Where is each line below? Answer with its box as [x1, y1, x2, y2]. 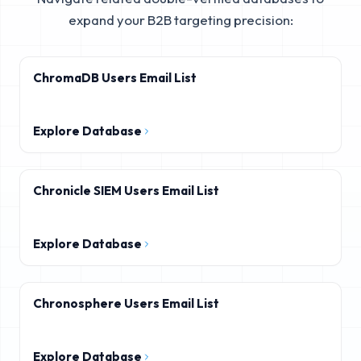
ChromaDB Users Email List [33, 70, 197, 85]
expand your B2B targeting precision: [68, 11, 293, 28]
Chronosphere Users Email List [33, 296, 219, 311]
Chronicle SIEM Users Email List [33, 183, 219, 198]
